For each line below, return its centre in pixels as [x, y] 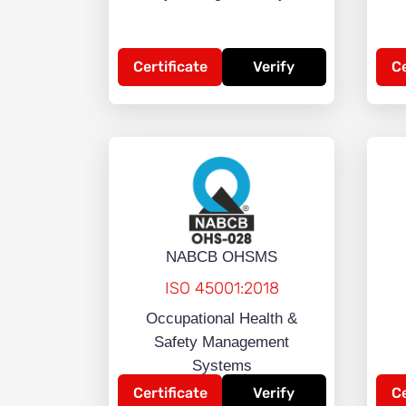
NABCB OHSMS [222, 257]
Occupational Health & [222, 319]
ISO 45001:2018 [222, 289]
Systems [222, 366]
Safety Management [222, 343]
